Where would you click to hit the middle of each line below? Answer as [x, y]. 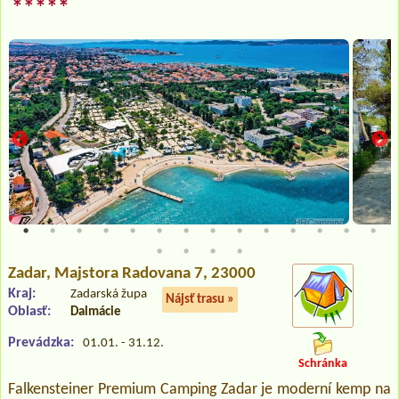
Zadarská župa [109, 294]
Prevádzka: [41, 342]
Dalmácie [96, 312]
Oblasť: [29, 311]
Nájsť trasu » [200, 299]
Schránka [322, 364]
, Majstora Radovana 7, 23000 [151, 273]
